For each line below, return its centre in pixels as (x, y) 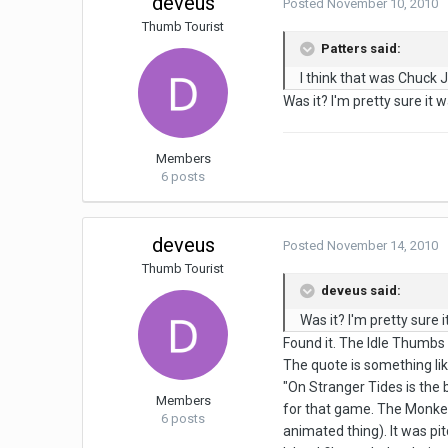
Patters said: (360, 49)
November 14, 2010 (383, 246)
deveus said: (360, 291)
